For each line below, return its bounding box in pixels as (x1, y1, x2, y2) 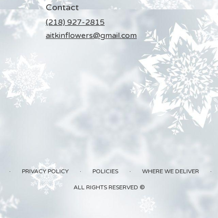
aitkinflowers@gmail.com (46, 30, 137, 40)
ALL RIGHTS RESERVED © (73, 183, 145, 191)
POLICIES (92, 167, 118, 175)
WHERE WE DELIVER (142, 167, 199, 175)
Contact (46, 1, 79, 13)
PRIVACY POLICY (21, 167, 69, 175)
